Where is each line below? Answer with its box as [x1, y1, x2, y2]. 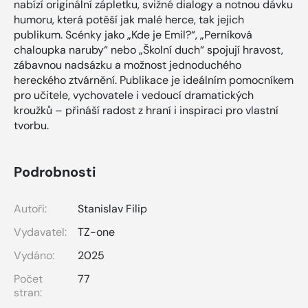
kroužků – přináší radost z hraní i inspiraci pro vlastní [14, 102, 278, 118]
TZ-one [78, 224, 115, 239]
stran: [14, 285, 42, 300]
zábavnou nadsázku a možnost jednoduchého [14, 57, 241, 72]
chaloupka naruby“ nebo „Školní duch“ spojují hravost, [14, 42, 283, 57]
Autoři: [14, 201, 47, 216]
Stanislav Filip [78, 201, 147, 216]
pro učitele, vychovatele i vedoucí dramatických [14, 87, 254, 102]
